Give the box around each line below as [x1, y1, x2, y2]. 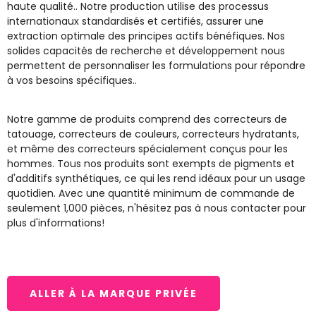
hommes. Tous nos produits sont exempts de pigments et [7, 157, 295, 171]
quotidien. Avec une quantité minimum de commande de [7, 186, 295, 201]
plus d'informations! [7, 216, 104, 231]
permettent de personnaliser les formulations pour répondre [7, 59, 305, 73]
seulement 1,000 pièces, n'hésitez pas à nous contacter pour [7, 201, 306, 216]
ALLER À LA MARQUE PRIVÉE [30, 286, 197, 301]
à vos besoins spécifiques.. [7, 73, 137, 88]
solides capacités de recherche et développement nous [7, 44, 285, 59]
